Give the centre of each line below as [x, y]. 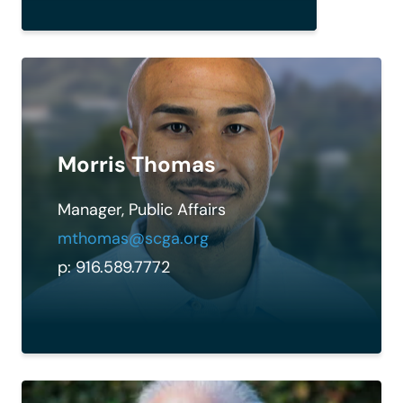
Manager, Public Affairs [142, 209]
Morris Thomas [137, 164]
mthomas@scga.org [133, 238]
